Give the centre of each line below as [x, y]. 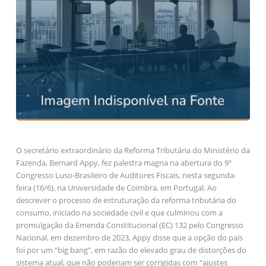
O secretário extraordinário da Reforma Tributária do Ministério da [133, 150]
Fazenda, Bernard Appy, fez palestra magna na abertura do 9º [123, 162]
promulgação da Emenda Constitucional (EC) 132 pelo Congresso [129, 225]
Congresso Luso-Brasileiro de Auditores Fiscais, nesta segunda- [126, 175]
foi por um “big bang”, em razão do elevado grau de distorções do [131, 250]
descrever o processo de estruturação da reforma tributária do [126, 200]
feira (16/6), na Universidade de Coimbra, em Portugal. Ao [116, 187]
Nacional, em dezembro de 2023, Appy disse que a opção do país [129, 237]
